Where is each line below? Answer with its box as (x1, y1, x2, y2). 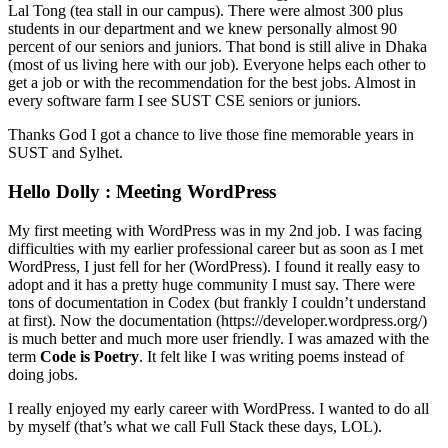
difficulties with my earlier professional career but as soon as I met (8, 239, 423, 257)
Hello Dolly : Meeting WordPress (8, 180, 276, 202)
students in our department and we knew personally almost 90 (8, 20, 397, 38)
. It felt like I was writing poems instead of (139, 347, 404, 365)
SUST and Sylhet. (8, 144, 123, 162)
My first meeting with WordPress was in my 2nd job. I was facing (8, 221, 422, 239)
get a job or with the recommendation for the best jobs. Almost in (8, 74, 416, 92)
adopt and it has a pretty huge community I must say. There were (8, 275, 415, 293)
